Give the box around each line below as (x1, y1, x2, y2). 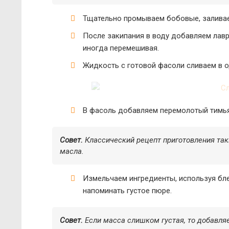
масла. (60, 147, 84, 156)
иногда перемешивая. (83, 43, 159, 53)
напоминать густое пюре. (83, 186, 172, 195)
